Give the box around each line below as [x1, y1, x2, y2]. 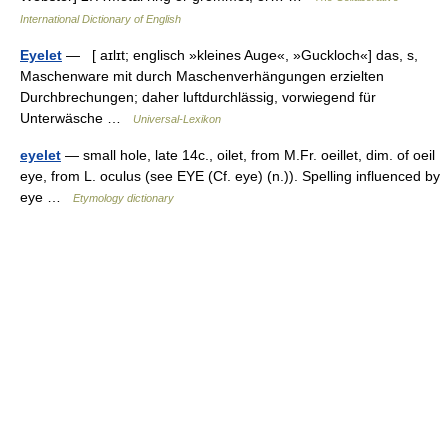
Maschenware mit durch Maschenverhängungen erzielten [20, 68, 384, 84]
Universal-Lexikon [133, 113, 221, 125]
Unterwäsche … [20, 110, 133, 126]
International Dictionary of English [20, 13, 181, 25]
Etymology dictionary [73, 192, 174, 204]
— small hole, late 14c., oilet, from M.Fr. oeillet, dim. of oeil [61, 147, 435, 163]
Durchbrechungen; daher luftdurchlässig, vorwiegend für [20, 89, 376, 105]
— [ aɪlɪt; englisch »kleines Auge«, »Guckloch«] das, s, [62, 47, 418, 63]
